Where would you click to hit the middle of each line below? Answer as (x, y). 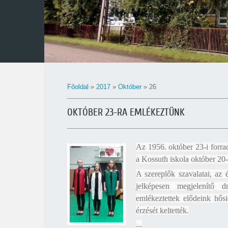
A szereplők (157, 174)
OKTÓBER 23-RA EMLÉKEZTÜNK (126, 112)
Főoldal (78, 87)
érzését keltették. (162, 210)
